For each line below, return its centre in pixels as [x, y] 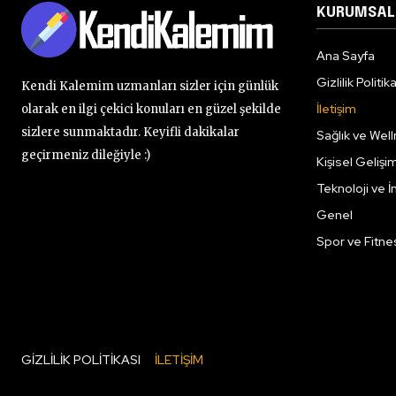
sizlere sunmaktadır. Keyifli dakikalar [130, 132]
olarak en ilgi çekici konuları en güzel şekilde [151, 109]
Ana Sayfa [346, 56]
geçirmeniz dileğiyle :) [86, 155]
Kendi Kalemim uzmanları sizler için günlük [150, 86]
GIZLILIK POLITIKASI [81, 360]
